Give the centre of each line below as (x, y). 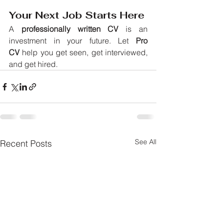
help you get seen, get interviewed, (84, 53)
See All (146, 142)
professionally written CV (70, 29)
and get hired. (33, 64)
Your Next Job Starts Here (77, 15)
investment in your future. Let (72, 41)
